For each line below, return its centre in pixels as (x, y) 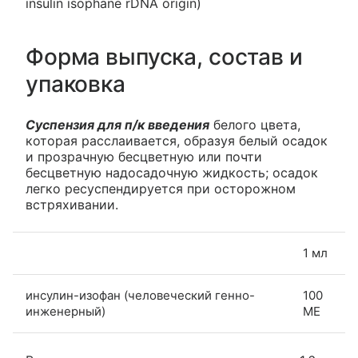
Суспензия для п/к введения (117, 125)
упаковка (76, 84)
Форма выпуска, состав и (164, 57)
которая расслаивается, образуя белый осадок (177, 141)
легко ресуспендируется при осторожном (161, 189)
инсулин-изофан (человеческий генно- (140, 295)
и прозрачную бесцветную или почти (144, 157)
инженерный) (66, 311)
